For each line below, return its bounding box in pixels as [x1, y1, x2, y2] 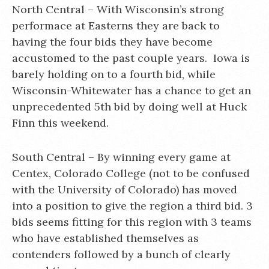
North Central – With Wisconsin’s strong [12, 2, 224, 16]
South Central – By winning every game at [12, 150, 231, 164]
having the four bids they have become [12, 35, 213, 49]
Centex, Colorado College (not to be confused [12, 166, 250, 180]
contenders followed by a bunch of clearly [12, 247, 231, 261]
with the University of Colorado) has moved [12, 183, 237, 196]
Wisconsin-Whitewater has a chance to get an [12, 83, 251, 97]
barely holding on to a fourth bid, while [12, 67, 216, 81]
